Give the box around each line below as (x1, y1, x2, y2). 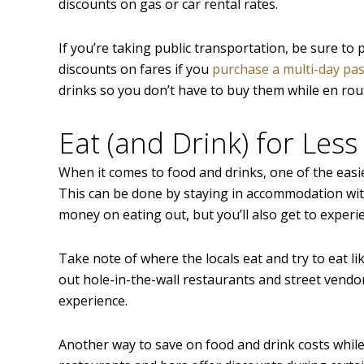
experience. (58, 292, 128, 310)
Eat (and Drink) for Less (58, 123, 357, 162)
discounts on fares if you (58, 60, 212, 79)
